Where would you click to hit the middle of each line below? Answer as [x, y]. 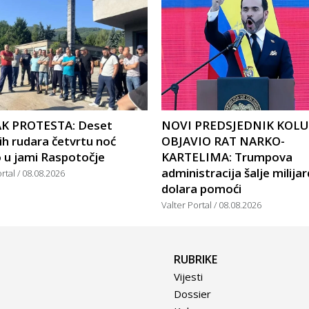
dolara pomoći [201, 189]
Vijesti [188, 277]
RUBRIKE [196, 260]
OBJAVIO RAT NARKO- [223, 141]
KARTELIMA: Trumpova [227, 157]
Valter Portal [188, 205]
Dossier [192, 294]
